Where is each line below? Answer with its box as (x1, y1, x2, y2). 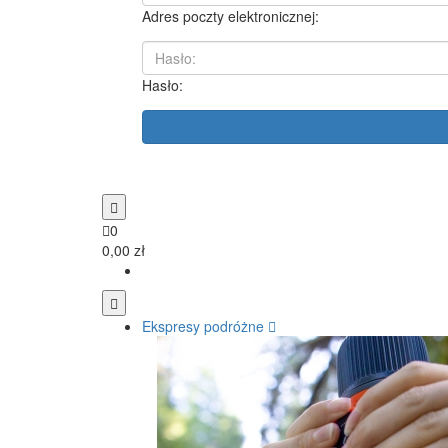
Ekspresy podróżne (142, 316, 264, 337)
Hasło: (142, 75, 183, 96)
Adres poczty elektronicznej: (142, 6, 319, 27)
